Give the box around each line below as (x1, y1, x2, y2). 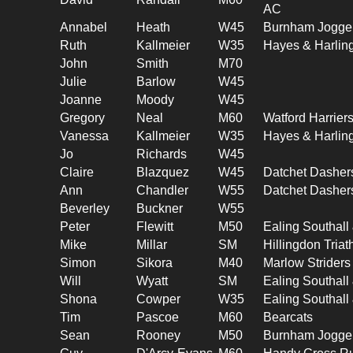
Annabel (60, 20, 108, 34)
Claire (60, 165, 95, 179)
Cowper (136, 292, 181, 306)
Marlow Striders (263, 255, 351, 269)
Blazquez (136, 165, 190, 179)
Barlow (136, 74, 176, 88)
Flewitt (136, 219, 174, 233)
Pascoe (136, 310, 180, 324)
